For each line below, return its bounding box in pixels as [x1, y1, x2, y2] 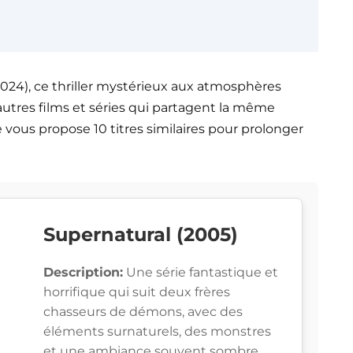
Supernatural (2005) [43, 223, 238, 247]
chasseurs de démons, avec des [43, 304, 243, 320]
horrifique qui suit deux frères [43, 284, 230, 300]
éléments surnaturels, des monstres [43, 324, 271, 340]
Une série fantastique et [123, 265, 278, 281]
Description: [43, 265, 123, 281]
